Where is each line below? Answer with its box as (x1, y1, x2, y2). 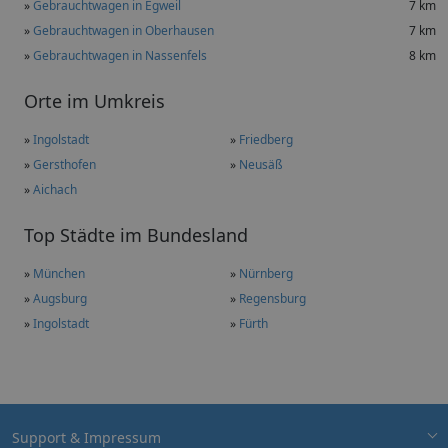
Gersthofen (33, 155, 96, 173)
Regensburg (239, 289, 306, 307)
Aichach (33, 180, 77, 198)
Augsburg (33, 289, 87, 307)
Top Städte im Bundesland (24, 222, 248, 247)
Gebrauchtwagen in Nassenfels (33, 46, 207, 64)
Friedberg (239, 130, 293, 148)
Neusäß (239, 155, 283, 173)
